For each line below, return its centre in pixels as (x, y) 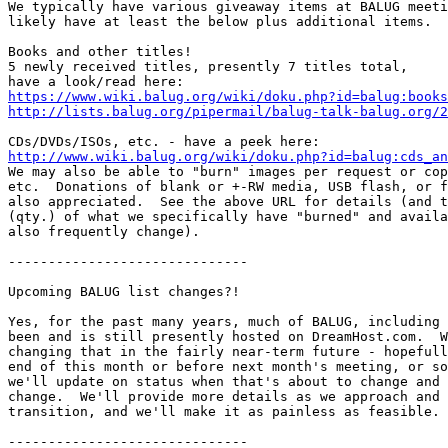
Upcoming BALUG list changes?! (124, 292)
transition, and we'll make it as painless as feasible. (224, 412)
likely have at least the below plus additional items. (220, 22)
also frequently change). (104, 232)
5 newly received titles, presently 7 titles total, (208, 67)
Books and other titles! (100, 52)
